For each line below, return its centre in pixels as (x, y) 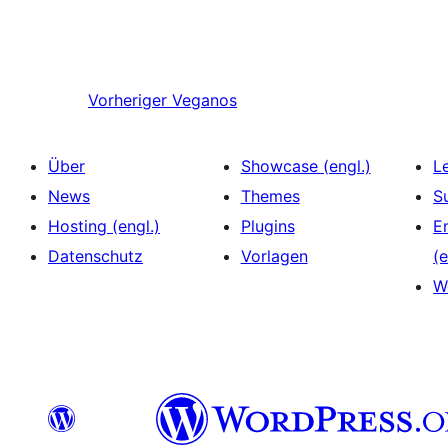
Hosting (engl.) (104, 226)
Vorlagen (274, 256)
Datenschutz (95, 256)
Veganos (204, 100)
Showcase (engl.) (305, 166)
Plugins (267, 226)
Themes (270, 196)
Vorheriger (127, 100)
